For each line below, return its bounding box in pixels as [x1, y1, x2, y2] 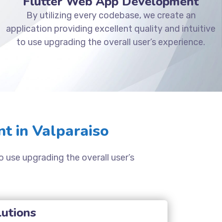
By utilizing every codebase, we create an [26, 9, 196, 21]
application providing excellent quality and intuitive [6, 23, 216, 34]
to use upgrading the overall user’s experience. [16, 36, 206, 48]
